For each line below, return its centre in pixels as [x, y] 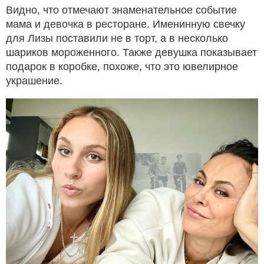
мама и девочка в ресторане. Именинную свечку [126, 24]
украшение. [34, 80]
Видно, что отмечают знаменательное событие [121, 10]
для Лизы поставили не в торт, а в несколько [117, 38]
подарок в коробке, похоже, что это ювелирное [122, 66]
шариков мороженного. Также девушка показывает [131, 52]
